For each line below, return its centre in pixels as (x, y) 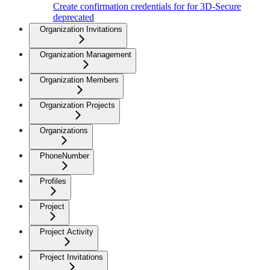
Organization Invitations (81, 30)
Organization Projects (77, 105)
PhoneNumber (64, 156)
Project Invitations (71, 257)
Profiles (53, 181)
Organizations (64, 131)
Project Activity (67, 232)
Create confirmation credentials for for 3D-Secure (147, 7)
